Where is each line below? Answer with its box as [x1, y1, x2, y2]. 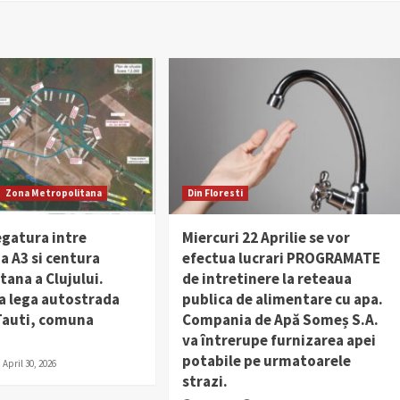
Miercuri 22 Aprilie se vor [181, 227, 350, 247]
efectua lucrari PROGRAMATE [181, 247, 380, 268]
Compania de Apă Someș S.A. [181, 309, 379, 329]
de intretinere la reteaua [181, 268, 352, 288]
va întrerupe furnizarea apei [181, 329, 376, 350]
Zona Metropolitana [5, 186, 103, 199]
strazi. [181, 371, 228, 391]
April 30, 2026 [3, 356, 57, 370]
